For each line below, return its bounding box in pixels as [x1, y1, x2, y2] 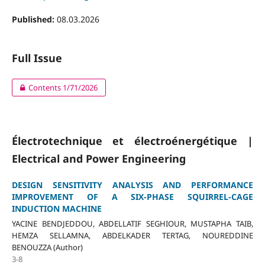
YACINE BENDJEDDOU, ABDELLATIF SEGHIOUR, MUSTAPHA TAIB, [11, 218, 254, 229]
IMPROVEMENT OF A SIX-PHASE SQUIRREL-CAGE [11, 191, 254, 202]
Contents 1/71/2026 [28, 82, 98, 93]
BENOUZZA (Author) [11, 241, 83, 253]
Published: [11, 13, 57, 25]
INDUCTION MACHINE [11, 203, 102, 214]
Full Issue [11, 50, 62, 65]
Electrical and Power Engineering [11, 151, 186, 166]
